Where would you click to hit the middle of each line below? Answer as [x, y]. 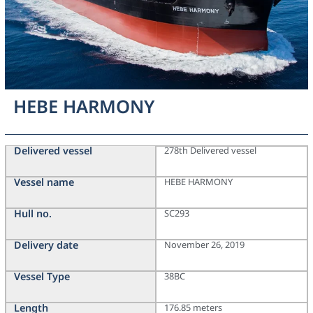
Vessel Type [42, 277]
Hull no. [32, 214]
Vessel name [44, 182]
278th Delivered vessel [210, 151]
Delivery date [46, 245]
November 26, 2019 [204, 245]
